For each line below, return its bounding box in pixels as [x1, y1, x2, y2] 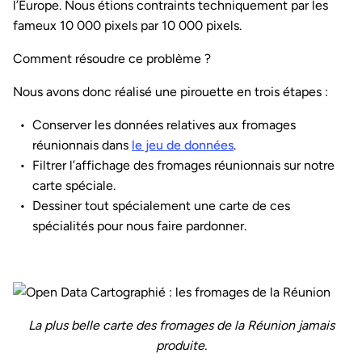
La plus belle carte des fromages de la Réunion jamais [27, 318, 335, 334]
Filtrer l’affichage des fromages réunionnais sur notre [32, 158, 335, 174]
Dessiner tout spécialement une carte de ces [32, 198, 290, 214]
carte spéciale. [32, 178, 116, 194]
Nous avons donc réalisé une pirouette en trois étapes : [13, 84, 328, 100]
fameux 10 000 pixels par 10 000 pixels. [13, 18, 242, 34]
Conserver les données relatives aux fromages [32, 117, 296, 133]
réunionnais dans [32, 137, 132, 154]
